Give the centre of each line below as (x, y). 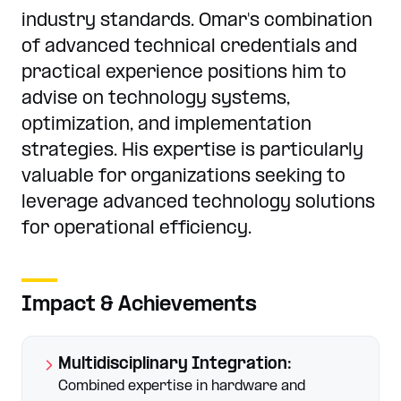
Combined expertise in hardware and (182, 386)
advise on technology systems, (156, 99)
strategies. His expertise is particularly (192, 151)
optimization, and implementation (166, 125)
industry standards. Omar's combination (197, 21)
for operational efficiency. (137, 229)
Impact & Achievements (139, 305)
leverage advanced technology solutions (198, 203)
